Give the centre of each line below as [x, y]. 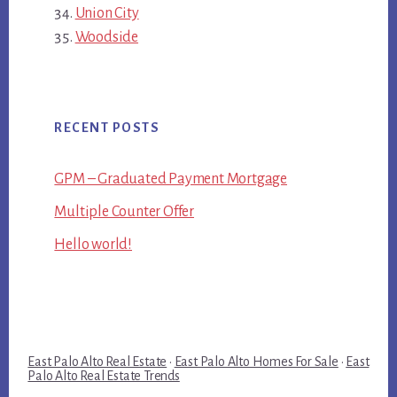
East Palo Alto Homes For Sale [256, 361]
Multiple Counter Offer [124, 212]
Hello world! [93, 245]
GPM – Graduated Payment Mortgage [171, 179]
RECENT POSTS [107, 128]
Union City [107, 14]
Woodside [106, 38]
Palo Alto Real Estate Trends [104, 375]
